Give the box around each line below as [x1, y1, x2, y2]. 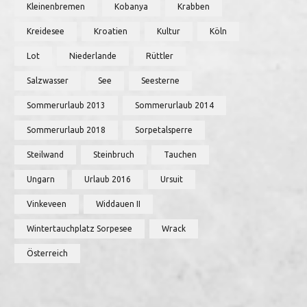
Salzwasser [27, 76, 69, 85]
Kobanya [114, 2, 148, 11]
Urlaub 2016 [84, 175, 131, 184]
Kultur [157, 27, 180, 36]
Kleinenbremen [27, 2, 85, 11]
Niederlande [69, 51, 116, 60]
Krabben [177, 2, 210, 11]
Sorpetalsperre [135, 125, 193, 134]
